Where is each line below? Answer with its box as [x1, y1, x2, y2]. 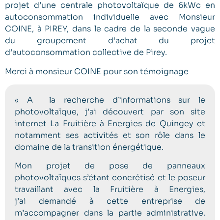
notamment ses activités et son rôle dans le [15, 130, 205, 140]
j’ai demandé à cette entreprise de [15, 196, 205, 207]
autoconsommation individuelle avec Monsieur [5, 12, 215, 23]
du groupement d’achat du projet [5, 35, 215, 46]
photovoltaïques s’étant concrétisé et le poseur [15, 172, 205, 183]
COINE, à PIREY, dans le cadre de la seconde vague [5, 24, 215, 34]
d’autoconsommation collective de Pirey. [5, 47, 167, 58]
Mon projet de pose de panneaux [15, 161, 205, 171]
